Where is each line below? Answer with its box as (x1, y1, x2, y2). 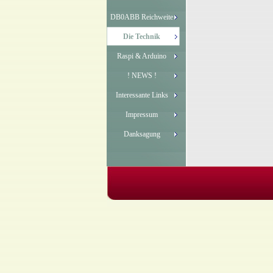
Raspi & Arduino (117, 51, 166, 60)
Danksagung (123, 129, 160, 138)
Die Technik (123, 32, 160, 41)
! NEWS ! (127, 71, 157, 80)
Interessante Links (115, 90, 168, 99)
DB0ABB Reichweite (110, 12, 173, 21)
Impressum (126, 110, 158, 119)
